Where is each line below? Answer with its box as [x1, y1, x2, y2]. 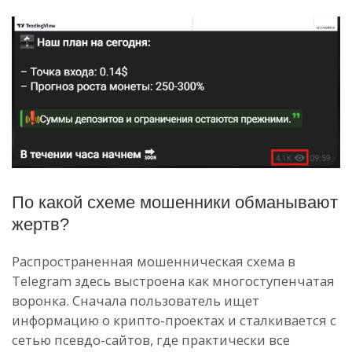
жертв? [12, 214, 69, 235]
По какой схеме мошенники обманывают [12, 192, 338, 213]
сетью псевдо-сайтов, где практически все [12, 331, 290, 350]
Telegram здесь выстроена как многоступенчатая [12, 272, 335, 291]
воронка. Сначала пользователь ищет [12, 291, 259, 310]
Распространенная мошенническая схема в [12, 252, 295, 271]
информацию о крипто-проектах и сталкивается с [12, 311, 336, 330]
